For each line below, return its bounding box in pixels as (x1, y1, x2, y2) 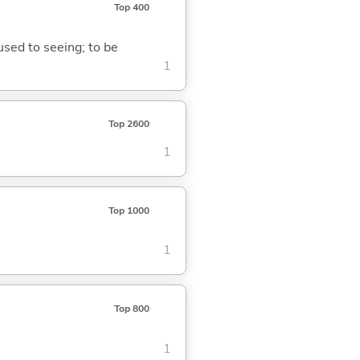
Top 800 (113, 301, 149, 315)
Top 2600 (108, 117, 149, 131)
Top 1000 (108, 203, 149, 217)
